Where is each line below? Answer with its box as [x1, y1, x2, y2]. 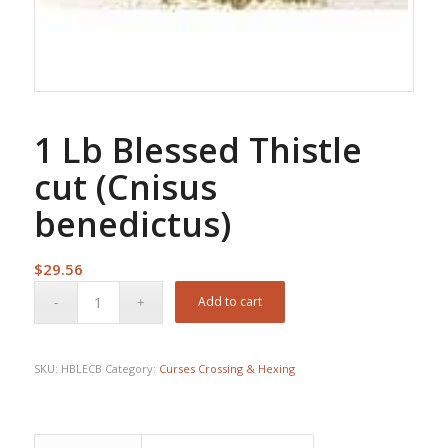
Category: [104, 360, 159, 376]
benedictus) [33, 200, 231, 247]
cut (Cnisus [33, 163, 217, 210]
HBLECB [60, 360, 105, 376]
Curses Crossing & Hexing [158, 360, 295, 376]
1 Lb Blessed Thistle [33, 126, 362, 173]
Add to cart [198, 292, 263, 310]
